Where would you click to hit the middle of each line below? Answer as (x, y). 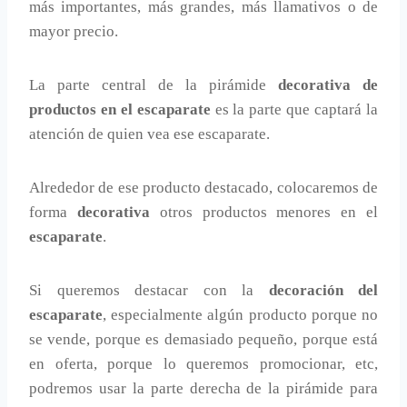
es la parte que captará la (294, 110)
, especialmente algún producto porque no (240, 315)
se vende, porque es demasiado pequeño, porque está (203, 340)
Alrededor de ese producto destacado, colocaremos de (203, 188)
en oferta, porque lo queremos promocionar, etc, (203, 364)
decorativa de (328, 85)
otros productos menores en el (264, 213)
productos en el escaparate (120, 110)
